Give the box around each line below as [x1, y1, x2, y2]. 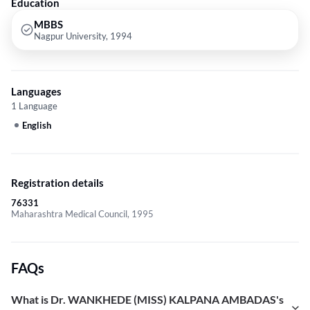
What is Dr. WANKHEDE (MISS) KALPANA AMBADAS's [11, 293, 284, 307]
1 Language [11, 100, 57, 112]
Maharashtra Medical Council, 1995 [11, 208, 154, 220]
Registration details [11, 176, 104, 190]
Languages [11, 85, 62, 98]
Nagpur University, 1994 [34, 30, 132, 42]
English [22, 120, 51, 131]
